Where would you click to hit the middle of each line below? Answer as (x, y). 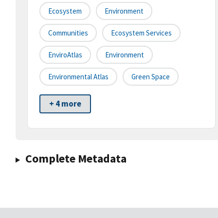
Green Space (151, 77)
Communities (68, 33)
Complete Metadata (76, 159)
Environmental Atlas (78, 77)
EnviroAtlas (65, 55)
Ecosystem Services (141, 33)
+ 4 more (65, 104)
